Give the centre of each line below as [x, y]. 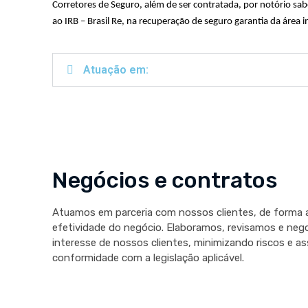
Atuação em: [115, 70]
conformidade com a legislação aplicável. [148, 258]
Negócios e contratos [165, 180]
